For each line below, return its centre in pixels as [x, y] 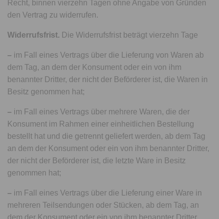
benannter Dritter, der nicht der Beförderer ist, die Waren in [108, 79]
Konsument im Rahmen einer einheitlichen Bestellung [101, 124]
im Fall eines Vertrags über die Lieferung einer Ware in [107, 193]
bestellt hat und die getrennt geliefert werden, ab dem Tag [107, 136]
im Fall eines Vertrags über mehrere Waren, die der [101, 112]
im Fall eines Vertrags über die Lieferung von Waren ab [108, 55]
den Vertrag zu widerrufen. [53, 15]
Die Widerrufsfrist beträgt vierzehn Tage [129, 35]
